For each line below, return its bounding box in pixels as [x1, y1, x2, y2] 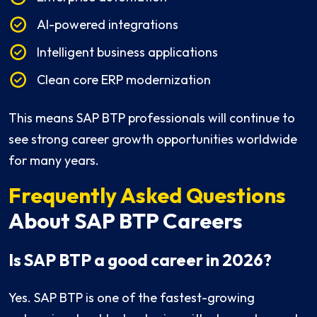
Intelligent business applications [37, 44, 218, 61]
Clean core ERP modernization [37, 71, 211, 88]
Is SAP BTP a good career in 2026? [8, 250, 272, 271]
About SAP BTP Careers [8, 207, 243, 235]
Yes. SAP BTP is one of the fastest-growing [8, 289, 255, 306]
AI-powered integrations [37, 16, 178, 33]
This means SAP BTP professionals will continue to [8, 110, 295, 127]
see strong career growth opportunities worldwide [8, 131, 297, 148]
